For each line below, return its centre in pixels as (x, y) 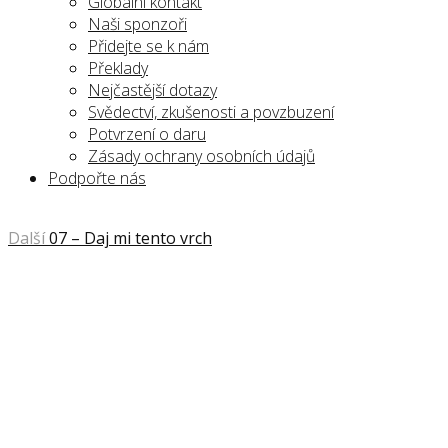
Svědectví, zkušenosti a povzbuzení (211, 112)
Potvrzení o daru (147, 134)
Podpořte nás (97, 178)
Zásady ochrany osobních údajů (201, 156)
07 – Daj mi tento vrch (130, 238)
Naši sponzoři (137, 24)
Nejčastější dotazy (152, 90)
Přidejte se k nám (148, 46)
